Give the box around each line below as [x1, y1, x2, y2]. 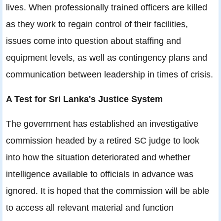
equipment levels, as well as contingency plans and [6, 52, 207, 63]
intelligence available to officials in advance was [6, 169, 193, 180]
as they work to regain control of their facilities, [6, 19, 188, 30]
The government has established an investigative [6, 118, 198, 129]
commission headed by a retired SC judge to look [6, 135, 199, 146]
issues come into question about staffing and [6, 36, 181, 46]
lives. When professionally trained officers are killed [6, 2, 207, 13]
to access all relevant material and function [6, 202, 174, 213]
